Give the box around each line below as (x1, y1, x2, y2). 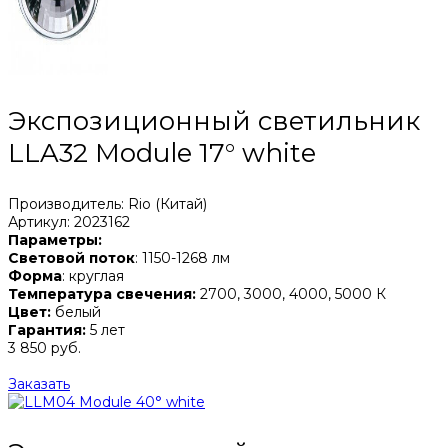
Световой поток (8, 248, 135, 267)
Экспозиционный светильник (8, 104, 420, 137)
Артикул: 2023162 (8, 212, 130, 231)
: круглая (62, 266, 124, 285)
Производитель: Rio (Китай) (8, 194, 207, 213)
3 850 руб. (8, 338, 81, 357)
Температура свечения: (8, 284, 196, 303)
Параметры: (8, 230, 102, 249)
